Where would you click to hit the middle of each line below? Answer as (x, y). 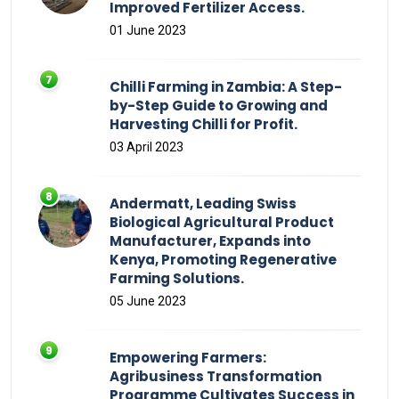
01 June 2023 (148, 30)
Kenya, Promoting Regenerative (223, 259)
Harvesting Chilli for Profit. (204, 124)
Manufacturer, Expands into (210, 240)
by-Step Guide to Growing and (219, 105)
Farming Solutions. (177, 278)
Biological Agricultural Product (222, 222)
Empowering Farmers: (188, 357)
